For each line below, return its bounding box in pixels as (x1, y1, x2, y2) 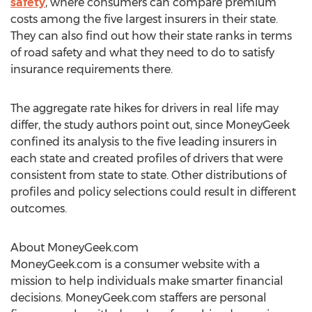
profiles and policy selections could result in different (10, 185, 296, 198)
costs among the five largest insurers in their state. (10, 13, 278, 26)
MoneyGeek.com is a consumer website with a (10, 258, 260, 271)
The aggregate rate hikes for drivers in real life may (10, 102, 279, 115)
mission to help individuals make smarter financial (10, 274, 283, 288)
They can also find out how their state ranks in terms (10, 29, 292, 42)
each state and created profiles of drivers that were (10, 152, 283, 165)
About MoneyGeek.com (10, 241, 139, 254)
